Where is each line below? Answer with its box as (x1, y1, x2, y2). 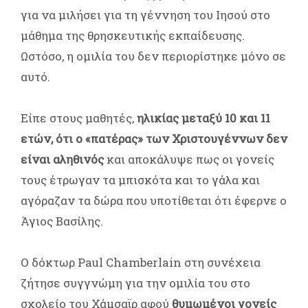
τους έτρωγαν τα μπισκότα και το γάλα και (21, 171, 260, 188)
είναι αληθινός (21, 151, 104, 167)
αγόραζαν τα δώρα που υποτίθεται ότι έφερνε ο (21, 192, 287, 208)
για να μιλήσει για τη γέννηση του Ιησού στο (21, 6, 270, 23)
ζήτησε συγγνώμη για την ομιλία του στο (21, 274, 250, 291)
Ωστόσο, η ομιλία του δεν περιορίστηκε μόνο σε (21, 47, 286, 64)
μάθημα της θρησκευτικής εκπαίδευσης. (21, 27, 245, 43)
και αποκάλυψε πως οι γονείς (104, 151, 274, 167)
